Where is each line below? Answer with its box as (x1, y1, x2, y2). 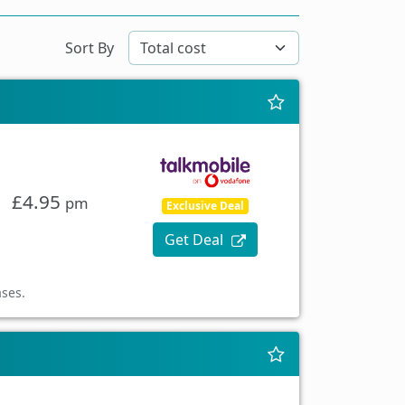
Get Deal (165, 230, 228, 250)
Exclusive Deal (166, 198, 245, 214)
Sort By (65, 37, 114, 58)
